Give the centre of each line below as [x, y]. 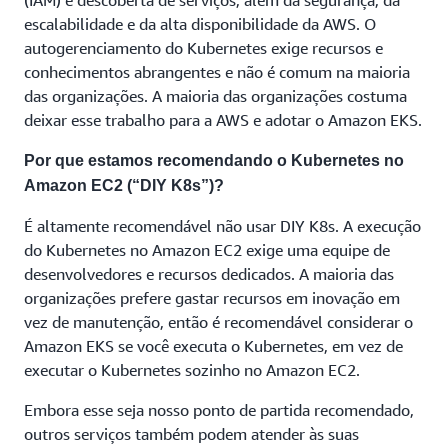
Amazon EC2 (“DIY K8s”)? [124, 185]
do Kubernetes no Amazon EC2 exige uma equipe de [207, 250]
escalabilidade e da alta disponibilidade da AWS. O [200, 24]
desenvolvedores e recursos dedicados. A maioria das [209, 274]
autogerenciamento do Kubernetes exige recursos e [203, 48]
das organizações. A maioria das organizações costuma [215, 96]
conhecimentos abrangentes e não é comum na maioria [217, 72]
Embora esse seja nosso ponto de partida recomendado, [219, 410]
